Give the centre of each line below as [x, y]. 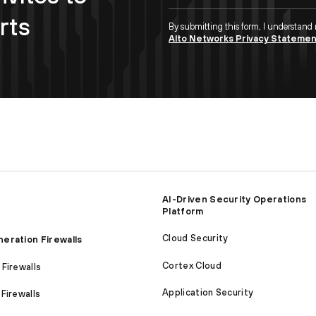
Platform [183, 211]
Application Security [208, 293]
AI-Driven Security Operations [235, 199]
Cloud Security [195, 238]
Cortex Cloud [192, 265]
